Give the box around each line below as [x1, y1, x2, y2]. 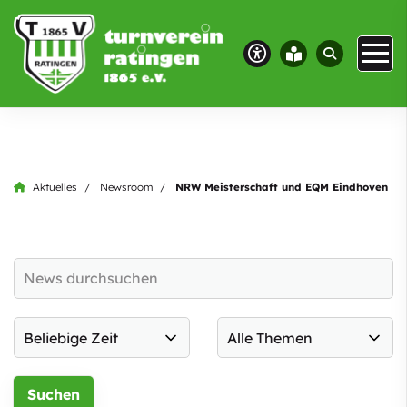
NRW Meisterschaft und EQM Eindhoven [175, 180, 388, 194]
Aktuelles [33, 180, 77, 194]
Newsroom [100, 180, 153, 194]
